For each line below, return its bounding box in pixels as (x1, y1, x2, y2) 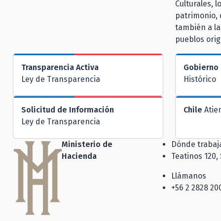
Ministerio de (62, 139, 112, 149)
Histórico (184, 74, 216, 84)
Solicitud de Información (21, 105, 114, 115)
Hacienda (62, 151, 97, 161)
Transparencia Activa (21, 62, 99, 72)
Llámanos (171, 171, 206, 181)
